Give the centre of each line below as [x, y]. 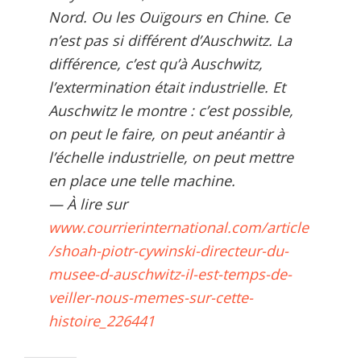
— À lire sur [88, 203]
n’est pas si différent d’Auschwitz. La [170, 40]
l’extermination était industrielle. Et [167, 87]
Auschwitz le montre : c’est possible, [171, 110]
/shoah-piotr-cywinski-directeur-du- [168, 250]
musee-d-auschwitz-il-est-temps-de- [170, 274]
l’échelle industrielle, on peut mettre [171, 157]
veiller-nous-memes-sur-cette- [151, 297]
